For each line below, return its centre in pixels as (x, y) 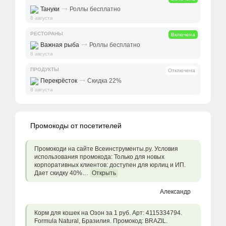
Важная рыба (60, 45)
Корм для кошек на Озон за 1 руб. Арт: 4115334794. (108, 213)
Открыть (104, 173)
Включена (183, 35)
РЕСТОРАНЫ (47, 34)
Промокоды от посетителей (76, 126)
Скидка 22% (104, 81)
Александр (175, 192)
